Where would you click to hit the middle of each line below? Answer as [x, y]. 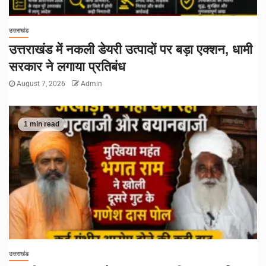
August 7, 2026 [41, 84]
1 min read [42, 124]
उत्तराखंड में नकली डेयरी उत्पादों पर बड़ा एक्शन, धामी [131, 50]
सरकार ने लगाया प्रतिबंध [67, 67]
